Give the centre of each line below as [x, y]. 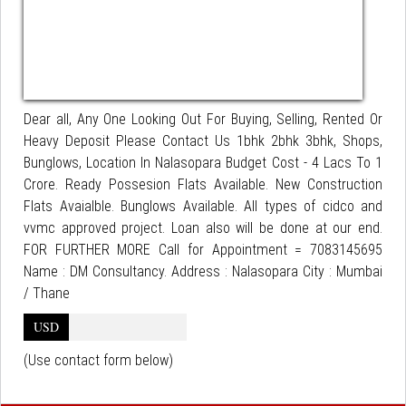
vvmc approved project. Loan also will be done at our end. [203, 228]
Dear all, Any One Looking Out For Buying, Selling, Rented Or [203, 119]
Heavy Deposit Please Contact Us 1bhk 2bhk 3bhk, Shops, [203, 141]
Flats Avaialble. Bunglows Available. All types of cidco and [203, 206]
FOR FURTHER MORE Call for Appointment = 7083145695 [203, 250]
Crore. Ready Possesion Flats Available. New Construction [203, 184]
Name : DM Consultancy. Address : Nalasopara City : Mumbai [203, 271]
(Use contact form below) [98, 360]
